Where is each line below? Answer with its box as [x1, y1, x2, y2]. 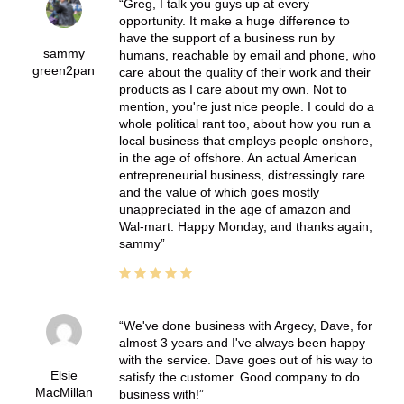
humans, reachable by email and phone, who [118, 47, 376, 62]
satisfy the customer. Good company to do [118, 369, 360, 384]
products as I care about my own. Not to [118, 81, 347, 96]
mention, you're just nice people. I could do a [118, 98, 374, 114]
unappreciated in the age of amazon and [118, 201, 351, 216]
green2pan [32, 62, 96, 78]
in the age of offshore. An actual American [118, 150, 357, 165]
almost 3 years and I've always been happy [118, 335, 365, 350]
